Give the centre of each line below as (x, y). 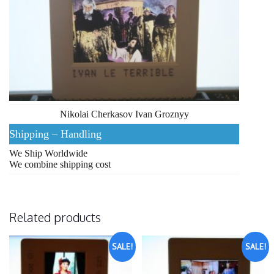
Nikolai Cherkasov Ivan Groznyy (124, 114)
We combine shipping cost (60, 164)
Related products (55, 217)
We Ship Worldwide (48, 153)
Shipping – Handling (55, 134)
